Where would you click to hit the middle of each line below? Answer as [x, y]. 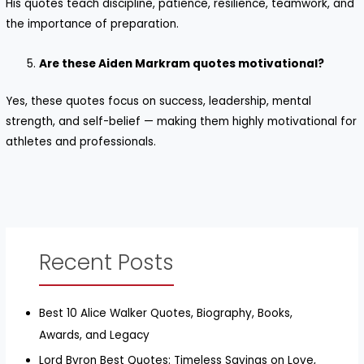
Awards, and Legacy [95, 336]
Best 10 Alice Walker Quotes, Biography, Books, [166, 314]
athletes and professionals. [81, 141]
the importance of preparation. [93, 24]
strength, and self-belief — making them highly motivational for [182, 121]
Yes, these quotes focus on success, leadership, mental [159, 101]
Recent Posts [107, 263]
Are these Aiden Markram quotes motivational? [182, 64]
